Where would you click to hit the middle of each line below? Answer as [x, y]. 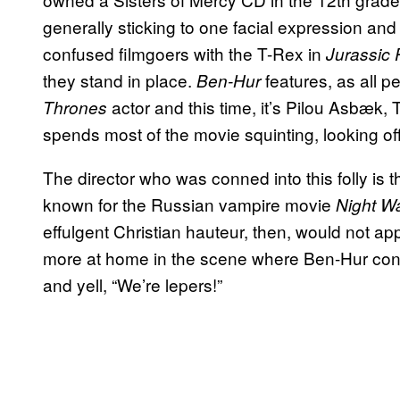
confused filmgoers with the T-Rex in [184, 54]
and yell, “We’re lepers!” [133, 285]
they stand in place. [120, 80]
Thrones [77, 108]
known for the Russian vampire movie [189, 204]
